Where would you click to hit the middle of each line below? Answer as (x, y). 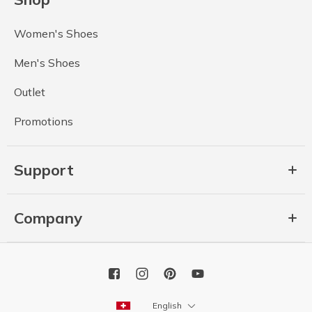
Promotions (44, 121)
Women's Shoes (56, 33)
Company (48, 218)
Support (44, 170)
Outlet (30, 92)
